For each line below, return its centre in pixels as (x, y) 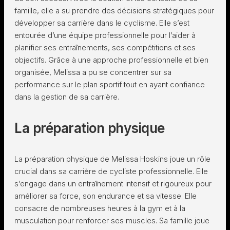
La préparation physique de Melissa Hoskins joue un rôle (112, 159)
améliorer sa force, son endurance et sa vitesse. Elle (106, 196)
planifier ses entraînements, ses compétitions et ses (105, 47)
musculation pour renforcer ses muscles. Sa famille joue (112, 221)
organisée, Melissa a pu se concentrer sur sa (93, 72)
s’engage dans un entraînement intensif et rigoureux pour (113, 184)
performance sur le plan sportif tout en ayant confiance (110, 84)
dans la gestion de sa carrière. (67, 97)
